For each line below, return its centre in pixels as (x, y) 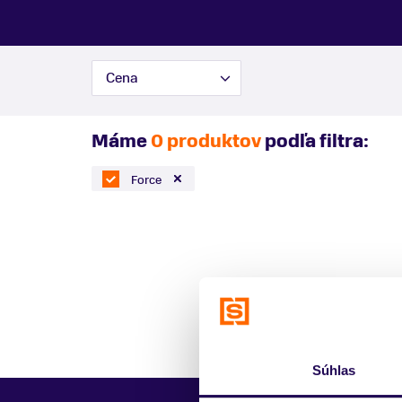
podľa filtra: (315, 141)
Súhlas (334, 371)
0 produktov (206, 141)
